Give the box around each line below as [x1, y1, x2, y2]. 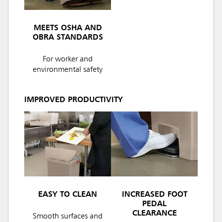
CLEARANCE [132, 210, 177, 218]
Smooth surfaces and [33, 213, 103, 221]
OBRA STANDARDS [32, 34, 103, 42]
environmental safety [33, 66, 103, 74]
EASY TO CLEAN [38, 191, 97, 199]
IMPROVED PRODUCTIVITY [24, 96, 123, 105]
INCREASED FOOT [121, 191, 187, 199]
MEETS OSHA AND [33, 24, 102, 33]
